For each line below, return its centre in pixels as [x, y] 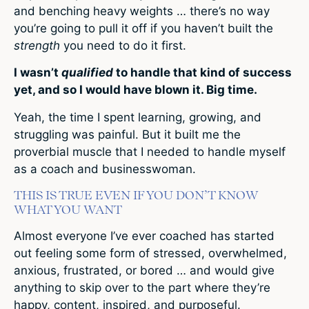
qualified [89, 73]
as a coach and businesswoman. [105, 169]
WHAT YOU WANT [68, 209]
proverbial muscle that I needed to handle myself [150, 151]
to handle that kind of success [204, 73]
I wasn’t [38, 73]
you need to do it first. [125, 45]
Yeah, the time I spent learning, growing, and [138, 117]
